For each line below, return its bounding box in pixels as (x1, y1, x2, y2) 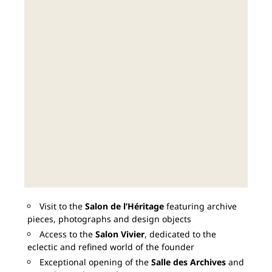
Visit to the (39, 200, 85, 212)
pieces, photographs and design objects (27, 213, 191, 225)
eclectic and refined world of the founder (27, 241, 194, 253)
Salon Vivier (95, 228, 144, 240)
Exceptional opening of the (39, 256, 151, 268)
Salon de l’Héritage (85, 200, 164, 212)
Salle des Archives (151, 256, 226, 268)
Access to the (39, 228, 95, 240)
